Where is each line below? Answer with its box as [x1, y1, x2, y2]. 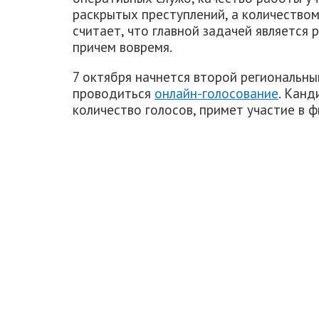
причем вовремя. [73, 38, 172, 56]
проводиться [73, 84, 155, 103]
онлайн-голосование [155, 84, 278, 103]
